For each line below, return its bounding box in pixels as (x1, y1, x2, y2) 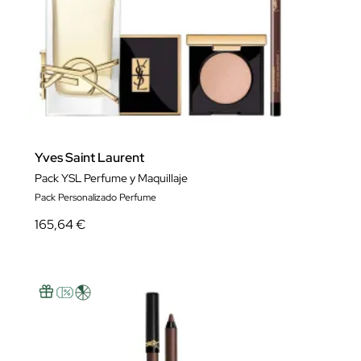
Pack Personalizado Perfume (35, 191, 156, 204)
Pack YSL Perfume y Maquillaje (35, 171, 188, 185)
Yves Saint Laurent (35, 149, 144, 166)
